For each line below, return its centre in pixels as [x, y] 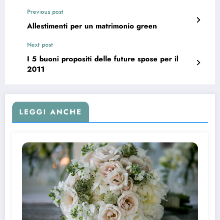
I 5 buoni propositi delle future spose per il [103, 59]
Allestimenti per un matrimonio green [92, 26]
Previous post [45, 12]
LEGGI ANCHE [51, 112]
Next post [40, 45]
